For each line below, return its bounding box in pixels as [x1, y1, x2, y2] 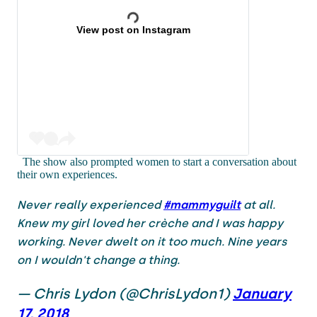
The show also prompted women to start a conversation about [23, 155, 296, 168]
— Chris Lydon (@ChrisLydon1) [17, 284, 233, 302]
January [233, 284, 292, 302]
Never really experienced [17, 197, 163, 212]
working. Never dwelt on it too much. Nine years [17, 234, 287, 248]
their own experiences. [17, 168, 117, 180]
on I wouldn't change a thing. [17, 253, 180, 267]
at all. [241, 197, 275, 212]
